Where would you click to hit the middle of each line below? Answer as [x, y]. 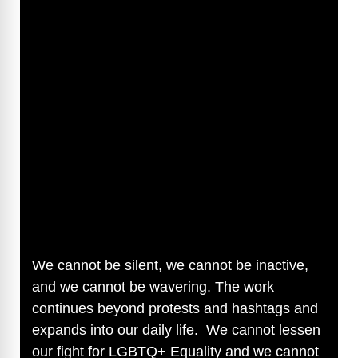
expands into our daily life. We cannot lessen [176, 330]
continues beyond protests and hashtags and [175, 308]
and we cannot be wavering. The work [153, 286]
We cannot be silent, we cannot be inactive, [170, 265]
